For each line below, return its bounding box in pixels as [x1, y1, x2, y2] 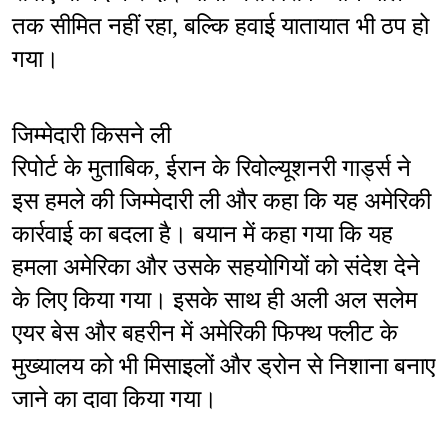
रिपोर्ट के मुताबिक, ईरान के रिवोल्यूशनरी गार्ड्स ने [12, 155, 411, 182]
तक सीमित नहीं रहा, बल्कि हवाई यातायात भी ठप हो [12, 13, 429, 40]
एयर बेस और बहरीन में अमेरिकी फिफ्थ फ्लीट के [12, 320, 398, 347]
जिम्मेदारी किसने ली [12, 122, 171, 149]
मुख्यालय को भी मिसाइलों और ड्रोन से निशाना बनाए [12, 353, 435, 380]
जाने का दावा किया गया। [12, 386, 217, 413]
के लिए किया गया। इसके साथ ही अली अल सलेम [12, 287, 417, 314]
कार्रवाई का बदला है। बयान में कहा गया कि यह [12, 221, 393, 248]
